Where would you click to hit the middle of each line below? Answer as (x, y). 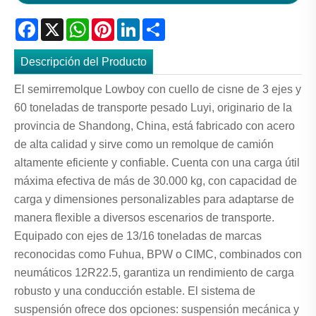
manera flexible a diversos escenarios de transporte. (144, 218)
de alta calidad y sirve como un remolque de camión (144, 145)
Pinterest (136, 23)
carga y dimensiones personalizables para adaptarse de (154, 200)
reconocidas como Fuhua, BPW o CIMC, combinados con (158, 255)
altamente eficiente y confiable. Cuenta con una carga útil (157, 163)
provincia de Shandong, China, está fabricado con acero (154, 126)
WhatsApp (115, 23)
